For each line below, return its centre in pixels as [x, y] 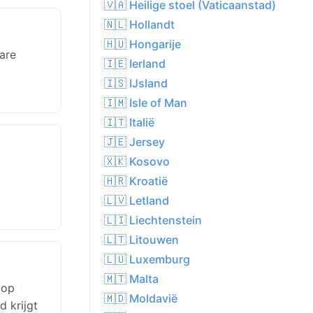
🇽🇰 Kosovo [137, 162]
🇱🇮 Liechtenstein [153, 220]
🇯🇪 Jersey [134, 142]
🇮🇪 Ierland [135, 64]
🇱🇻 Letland [137, 201]
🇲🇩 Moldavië [141, 299]
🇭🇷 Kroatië [136, 181]
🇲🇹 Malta [131, 279]
